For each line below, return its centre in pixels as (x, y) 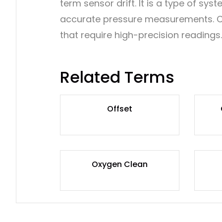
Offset (119, 109)
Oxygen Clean (119, 164)
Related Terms (117, 77)
